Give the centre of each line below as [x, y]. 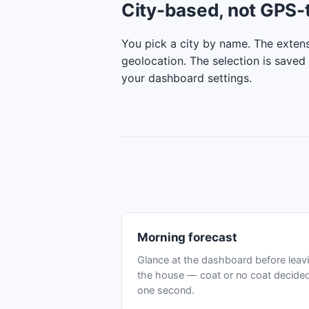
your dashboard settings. [187, 78]
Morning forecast [187, 237]
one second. [166, 290]
